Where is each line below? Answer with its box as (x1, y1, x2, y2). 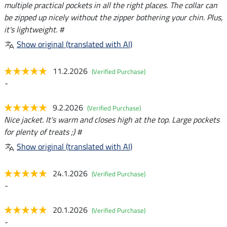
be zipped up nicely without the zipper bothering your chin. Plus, (4, 11, 223, 23)
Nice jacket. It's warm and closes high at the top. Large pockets (4, 113, 219, 126)
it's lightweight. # (4, 23, 64, 35)
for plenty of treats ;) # (4, 125, 82, 138)
